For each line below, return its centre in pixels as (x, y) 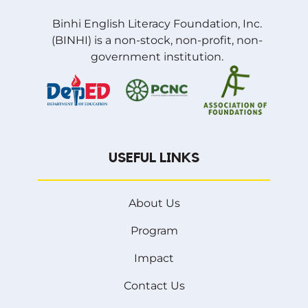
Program (154, 231)
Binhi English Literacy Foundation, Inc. (157, 23)
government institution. (157, 56)
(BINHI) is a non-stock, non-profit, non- (157, 40)
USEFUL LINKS (154, 158)
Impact (154, 258)
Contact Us (154, 286)
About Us (154, 203)
